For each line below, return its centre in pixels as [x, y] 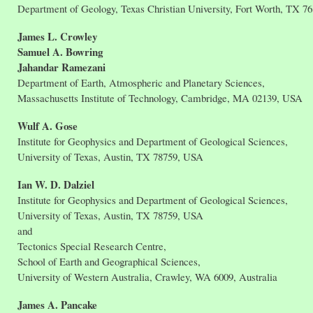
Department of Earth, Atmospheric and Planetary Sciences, [141, 83]
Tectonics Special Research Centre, [92, 246]
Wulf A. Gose [48, 126]
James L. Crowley [57, 37]
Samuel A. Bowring [60, 52]
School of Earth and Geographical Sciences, [109, 262]
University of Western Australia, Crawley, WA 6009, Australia [147, 277]
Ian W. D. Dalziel [56, 185]
